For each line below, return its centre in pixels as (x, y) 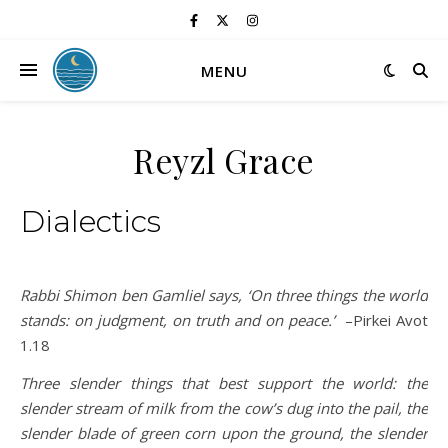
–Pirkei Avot (381, 320)
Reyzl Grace (224, 160)
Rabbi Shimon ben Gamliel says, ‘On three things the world (224, 295)
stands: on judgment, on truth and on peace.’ (177, 320)
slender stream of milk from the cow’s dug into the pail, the (224, 408)
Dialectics (90, 221)
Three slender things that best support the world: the (224, 383)
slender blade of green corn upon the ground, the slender (224, 433)
